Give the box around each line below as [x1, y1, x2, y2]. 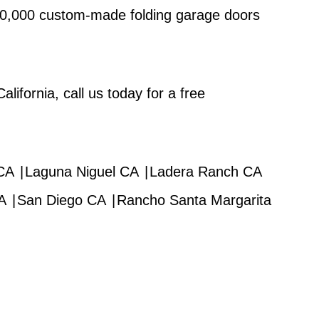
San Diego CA [16, 192, 106, 208]
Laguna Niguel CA [24, 164, 139, 179]
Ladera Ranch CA [149, 164, 262, 179]
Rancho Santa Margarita [116, 192, 271, 208]
